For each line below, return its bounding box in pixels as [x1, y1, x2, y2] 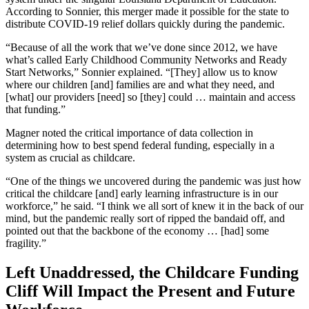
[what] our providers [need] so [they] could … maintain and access [6, 91, 295, 103]
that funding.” [6, 103, 66, 116]
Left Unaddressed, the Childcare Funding [6, 263, 299, 281]
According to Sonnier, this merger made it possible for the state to [6, 6, 289, 18]
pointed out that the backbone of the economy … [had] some [6, 225, 269, 237]
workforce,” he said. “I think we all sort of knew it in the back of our [6, 200, 303, 212]
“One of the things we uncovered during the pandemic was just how [6, 175, 301, 188]
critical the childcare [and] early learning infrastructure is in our [6, 188, 278, 200]
